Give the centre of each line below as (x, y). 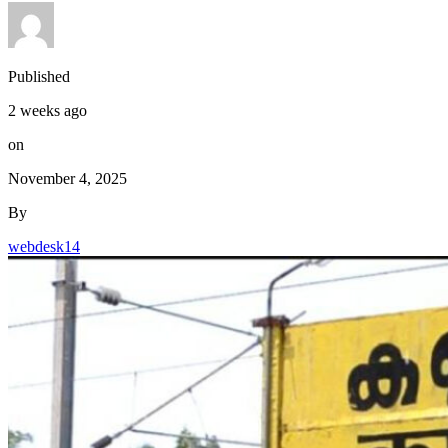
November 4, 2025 (67, 179)
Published (39, 77)
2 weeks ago (47, 111)
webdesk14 (44, 247)
